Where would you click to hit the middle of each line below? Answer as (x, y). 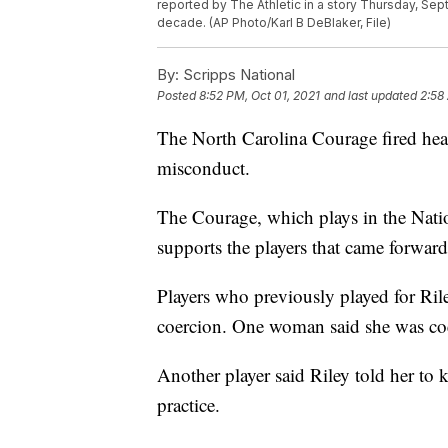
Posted (178, 96)
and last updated (370, 96)
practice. (188, 405)
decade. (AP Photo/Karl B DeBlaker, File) (274, 23)
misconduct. (203, 168)
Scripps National (237, 75)
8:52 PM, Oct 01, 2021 (259, 96)
